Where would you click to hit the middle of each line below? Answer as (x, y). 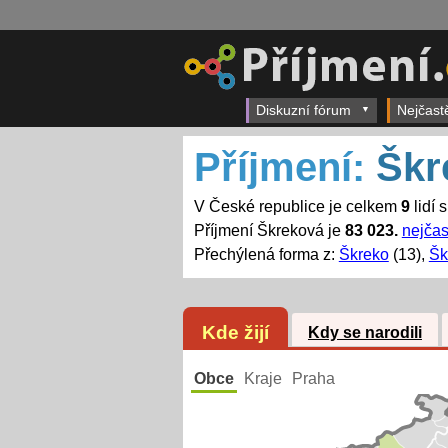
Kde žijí (235, 332)
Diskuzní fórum (303, 110)
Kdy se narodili (364, 333)
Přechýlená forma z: (266, 255)
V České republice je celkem (297, 207)
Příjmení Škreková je (269, 231)
